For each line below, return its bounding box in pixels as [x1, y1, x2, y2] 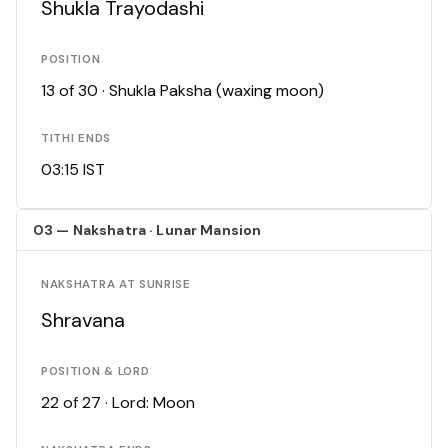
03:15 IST [41, 159, 105, 181]
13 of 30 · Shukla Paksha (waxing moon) [41, 80, 324, 102]
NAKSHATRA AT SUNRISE [41, 277, 191, 293]
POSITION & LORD [41, 364, 150, 380]
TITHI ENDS [41, 131, 111, 147]
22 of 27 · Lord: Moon [41, 392, 195, 414]
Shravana [41, 307, 125, 334]
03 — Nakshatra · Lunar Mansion [33, 221, 262, 240]
